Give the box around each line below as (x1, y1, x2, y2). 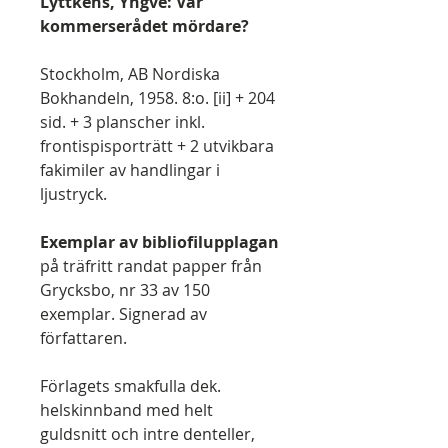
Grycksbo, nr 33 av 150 (40, 279, 210, 301)
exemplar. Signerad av (40, 303, 207, 325)
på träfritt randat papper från (40, 255, 262, 277)
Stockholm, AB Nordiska (40, 63, 220, 85)
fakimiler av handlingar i (40, 159, 220, 181)
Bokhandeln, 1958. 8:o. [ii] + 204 (40, 87, 275, 109)
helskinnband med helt (40, 399, 213, 421)
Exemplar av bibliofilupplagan (40, 231, 279, 253)
